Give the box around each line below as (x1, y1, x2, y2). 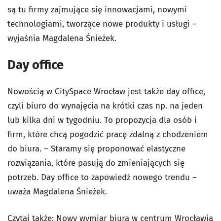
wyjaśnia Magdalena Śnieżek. (7, 33, 116, 44)
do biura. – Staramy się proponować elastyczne (7, 144, 185, 154)
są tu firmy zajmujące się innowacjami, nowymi (7, 4, 187, 15)
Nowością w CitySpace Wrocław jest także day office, (7, 86, 205, 97)
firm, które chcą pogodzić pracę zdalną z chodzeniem (7, 129, 208, 140)
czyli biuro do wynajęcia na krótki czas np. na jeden (7, 101, 203, 111)
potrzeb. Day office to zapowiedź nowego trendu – (7, 172, 197, 183)
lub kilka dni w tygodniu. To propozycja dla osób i (7, 115, 197, 126)
